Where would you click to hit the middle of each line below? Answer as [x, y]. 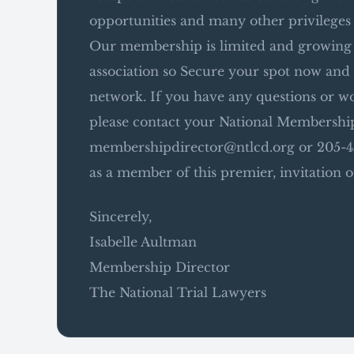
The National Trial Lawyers [178, 292]
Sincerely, [121, 216]
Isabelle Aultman [143, 241]
